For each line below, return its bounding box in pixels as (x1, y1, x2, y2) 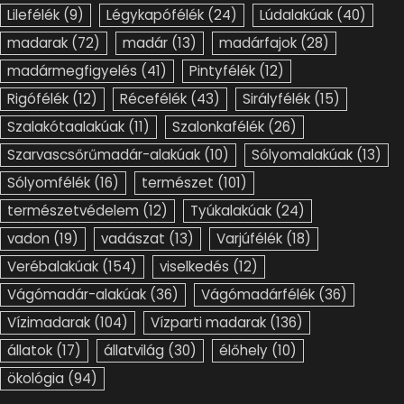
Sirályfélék (243, 88, 310, 108)
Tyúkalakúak (190, 200, 271, 220)
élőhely (219, 340, 268, 360)
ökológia (7, 368, 64, 388)
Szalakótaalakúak (7, 116, 124, 136)
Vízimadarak (7, 312, 90, 332)
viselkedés (160, 256, 229, 276)
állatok (7, 340, 52, 360)
